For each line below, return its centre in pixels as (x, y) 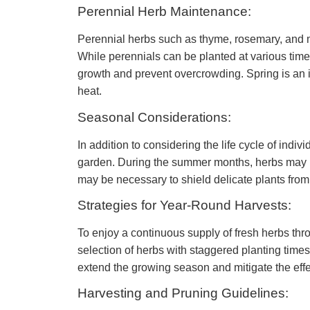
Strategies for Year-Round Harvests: (184, 206)
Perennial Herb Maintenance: (164, 12)
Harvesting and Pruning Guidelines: (183, 293)
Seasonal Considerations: (154, 117)
